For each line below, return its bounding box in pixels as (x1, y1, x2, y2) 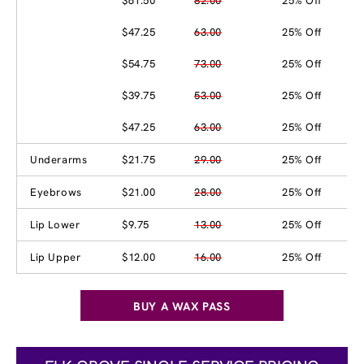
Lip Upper (30, 249, 81, 264)
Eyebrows (30, 184, 82, 199)
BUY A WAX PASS (133, 298, 231, 314)
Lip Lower (30, 217, 80, 232)
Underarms (30, 152, 88, 167)
